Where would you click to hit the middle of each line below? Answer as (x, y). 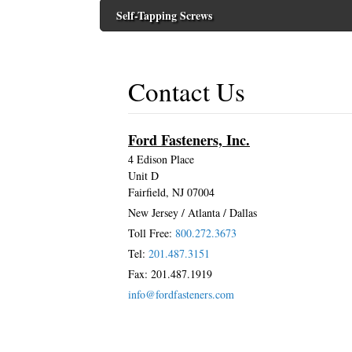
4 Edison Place (161, 159)
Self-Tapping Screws (164, 15)
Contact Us (187, 91)
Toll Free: (152, 233)
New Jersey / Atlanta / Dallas (192, 213)
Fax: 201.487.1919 (170, 274)
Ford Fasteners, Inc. (189, 140)
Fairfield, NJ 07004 (171, 192)
